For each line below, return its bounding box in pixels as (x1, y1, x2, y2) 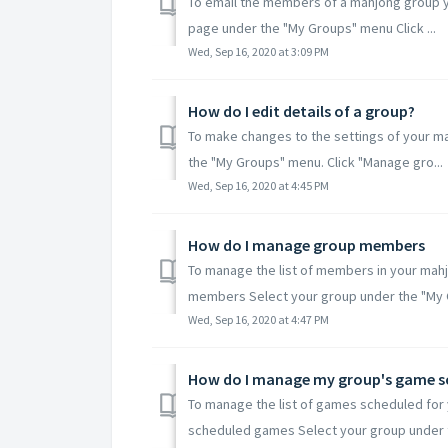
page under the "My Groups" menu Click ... (188, 18, 436, 37)
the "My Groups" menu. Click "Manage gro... (188, 152, 443, 171)
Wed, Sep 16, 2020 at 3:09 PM (188, 43, 329, 59)
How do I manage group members (188, 234, 425, 255)
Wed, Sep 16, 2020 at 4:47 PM (188, 311, 329, 327)
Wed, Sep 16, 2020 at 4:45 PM (188, 177, 329, 193)
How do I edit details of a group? (188, 100, 415, 121)
